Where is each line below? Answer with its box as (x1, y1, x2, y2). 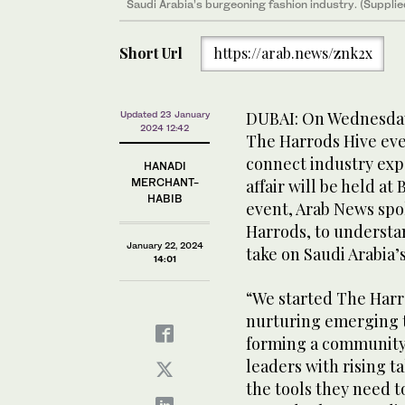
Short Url (119, 43, 183, 63)
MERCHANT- (130, 175, 199, 189)
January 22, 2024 (126, 240, 203, 250)
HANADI (143, 159, 186, 173)
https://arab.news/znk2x (212, 43, 372, 63)
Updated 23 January (119, 108, 210, 119)
